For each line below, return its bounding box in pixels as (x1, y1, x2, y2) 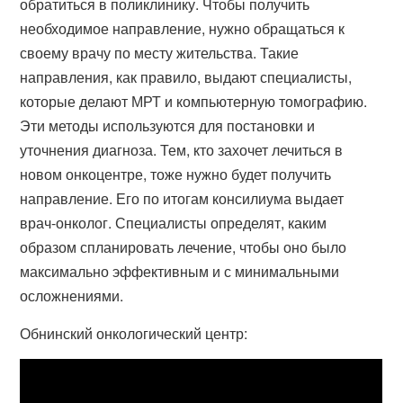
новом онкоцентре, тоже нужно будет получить (20, 164, 332, 184)
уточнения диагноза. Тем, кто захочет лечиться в (20, 139, 344, 160)
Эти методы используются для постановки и (20, 115, 316, 136)
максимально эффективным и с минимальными (20, 261, 340, 282)
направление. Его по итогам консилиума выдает (20, 188, 345, 209)
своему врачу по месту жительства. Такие (20, 42, 300, 63)
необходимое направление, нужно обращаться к (20, 18, 345, 39)
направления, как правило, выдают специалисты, (20, 67, 353, 87)
